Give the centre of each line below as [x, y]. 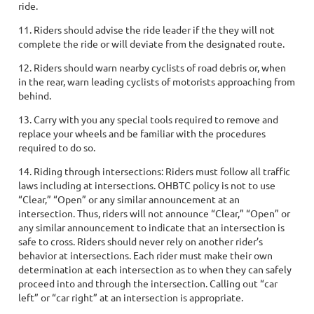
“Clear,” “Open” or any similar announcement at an [129, 199]
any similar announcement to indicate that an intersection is [151, 227]
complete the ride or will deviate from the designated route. [151, 43]
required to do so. [57, 147]
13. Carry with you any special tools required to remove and [148, 119]
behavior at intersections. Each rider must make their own [145, 255]
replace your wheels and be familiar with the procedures [142, 133]
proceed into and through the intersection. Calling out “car [148, 283]
